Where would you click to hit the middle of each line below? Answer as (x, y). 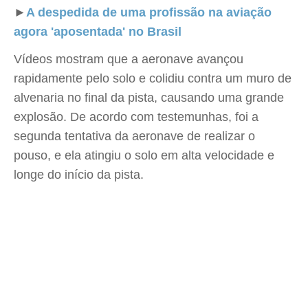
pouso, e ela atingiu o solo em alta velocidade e (144, 155)
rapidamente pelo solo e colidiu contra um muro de (153, 78)
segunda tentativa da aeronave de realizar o (134, 136)
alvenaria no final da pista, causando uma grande (149, 98)
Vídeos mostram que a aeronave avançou (129, 59)
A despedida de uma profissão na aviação (149, 12)
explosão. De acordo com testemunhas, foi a (136, 117)
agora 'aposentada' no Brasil (98, 32)
